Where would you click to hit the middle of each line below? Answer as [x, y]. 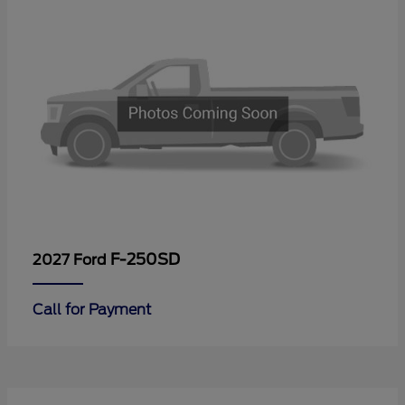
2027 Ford [71, 259]
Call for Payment [92, 309]
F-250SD [145, 259]
